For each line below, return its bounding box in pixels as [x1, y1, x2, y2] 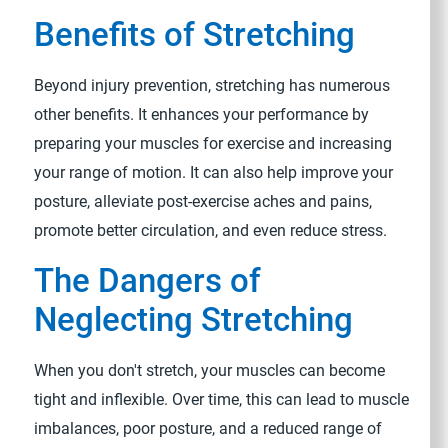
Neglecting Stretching [34, 300, 354, 339]
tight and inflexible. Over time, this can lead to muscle [34, 390, 410, 410]
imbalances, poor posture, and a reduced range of [34, 419, 383, 439]
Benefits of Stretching [34, 16, 356, 55]
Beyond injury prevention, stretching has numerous [34, 76, 391, 96]
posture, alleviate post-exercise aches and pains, [34, 192, 373, 212]
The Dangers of [34, 261, 262, 300]
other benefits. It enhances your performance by [34, 105, 370, 125]
